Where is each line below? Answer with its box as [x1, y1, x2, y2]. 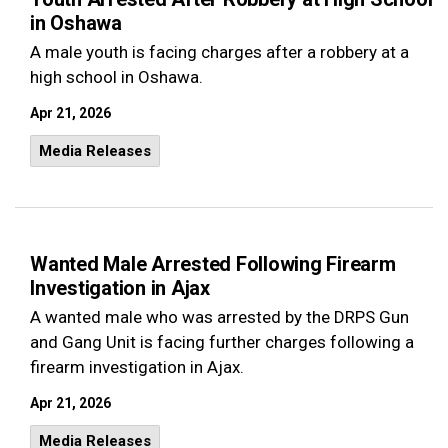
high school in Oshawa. [30, 67, 203, 87]
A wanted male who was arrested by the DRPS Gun [30, 307, 409, 327]
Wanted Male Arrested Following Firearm [30, 252, 396, 276]
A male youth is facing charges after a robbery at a [30, 42, 409, 62]
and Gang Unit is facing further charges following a [30, 332, 414, 352]
